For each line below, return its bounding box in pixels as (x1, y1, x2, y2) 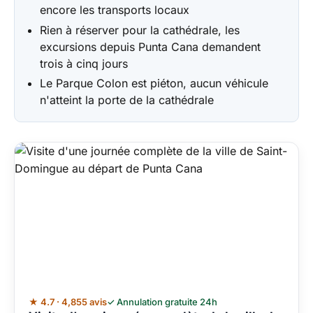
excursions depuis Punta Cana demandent (40, 39, 261, 54)
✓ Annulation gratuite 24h (107, 296, 217, 308)
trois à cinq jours (40, 56, 129, 71)
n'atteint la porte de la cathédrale (40, 93, 214, 108)
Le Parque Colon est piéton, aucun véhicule (40, 76, 269, 91)
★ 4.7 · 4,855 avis (29, 296, 107, 308)
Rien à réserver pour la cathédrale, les (40, 22, 240, 37)
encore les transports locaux (40, 2, 190, 17)
